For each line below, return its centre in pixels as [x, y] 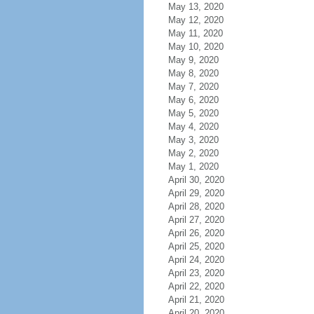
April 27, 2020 [196, 220]
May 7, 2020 [193, 87]
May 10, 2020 [196, 47]
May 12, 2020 [196, 20]
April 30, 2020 [196, 180]
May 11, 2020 [195, 33]
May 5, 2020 [193, 113]
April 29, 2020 [196, 193]
